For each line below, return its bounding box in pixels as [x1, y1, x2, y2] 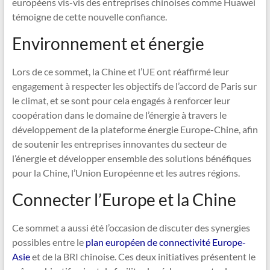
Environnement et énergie [11, 33, 204, 54]
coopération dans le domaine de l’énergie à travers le [11, 108, 227, 121]
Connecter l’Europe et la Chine [11, 189, 236, 210]
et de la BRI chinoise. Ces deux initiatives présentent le [30, 250, 256, 262]
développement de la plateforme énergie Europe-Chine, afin [11, 123, 258, 135]
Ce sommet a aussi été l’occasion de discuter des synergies [11, 221, 250, 233]
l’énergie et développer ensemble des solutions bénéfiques [11, 152, 251, 164]
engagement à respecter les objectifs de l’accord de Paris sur [11, 80, 257, 92]
